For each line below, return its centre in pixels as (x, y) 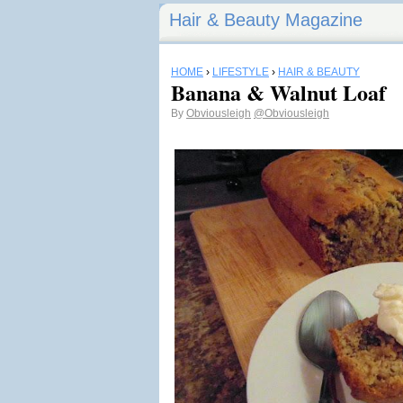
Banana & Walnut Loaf (278, 92)
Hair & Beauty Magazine (266, 20)
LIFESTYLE (241, 72)
